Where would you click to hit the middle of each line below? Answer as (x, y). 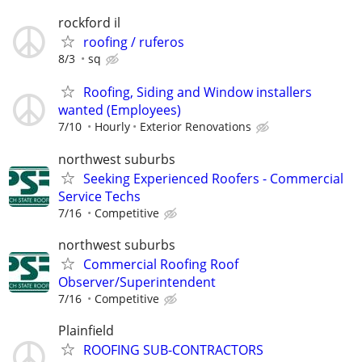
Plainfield (86, 330)
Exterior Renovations (196, 127)
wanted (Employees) (120, 110)
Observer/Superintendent (137, 282)
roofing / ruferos (134, 42)
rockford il (89, 23)
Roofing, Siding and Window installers (198, 93)
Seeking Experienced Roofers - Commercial (213, 178)
